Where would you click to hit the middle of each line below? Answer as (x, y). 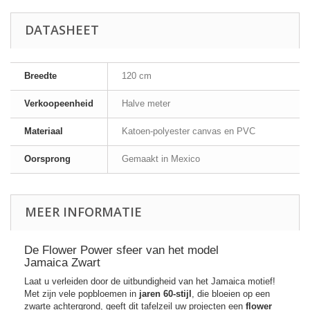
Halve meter (146, 103)
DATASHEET (62, 29)
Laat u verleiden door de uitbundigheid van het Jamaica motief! (150, 281)
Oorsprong (47, 158)
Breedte (40, 75)
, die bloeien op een (231, 293)
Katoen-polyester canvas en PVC (189, 131)
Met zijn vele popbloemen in (82, 293)
